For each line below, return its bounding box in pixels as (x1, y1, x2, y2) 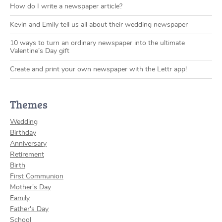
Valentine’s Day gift (10, 48, 69, 55)
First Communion (10, 173, 63, 180)
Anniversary (10, 140, 47, 148)
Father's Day (10, 206, 49, 213)
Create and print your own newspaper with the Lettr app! (10, 66, 187, 73)
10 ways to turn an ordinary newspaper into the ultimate (10, 40, 185, 47)
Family (10, 195, 30, 202)
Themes (10, 97, 48, 112)
